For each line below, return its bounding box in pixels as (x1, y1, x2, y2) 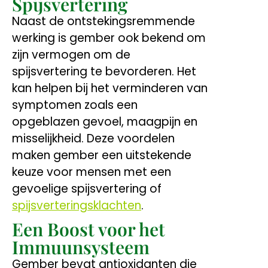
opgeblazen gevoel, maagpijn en (12, 113, 197, 130)
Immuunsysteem (12, 234, 150, 259)
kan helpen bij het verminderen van (12, 80, 208, 96)
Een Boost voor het (12, 217, 165, 241)
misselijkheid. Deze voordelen (12, 130, 175, 147)
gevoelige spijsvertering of (12, 180, 162, 197)
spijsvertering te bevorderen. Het (12, 63, 196, 80)
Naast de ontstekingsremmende (12, 13, 195, 29)
